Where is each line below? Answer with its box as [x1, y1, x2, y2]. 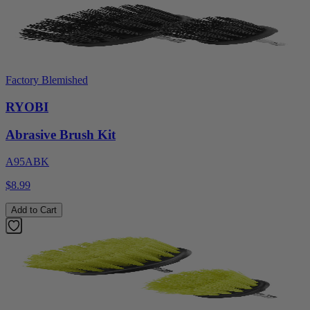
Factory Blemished [6, 74, 88, 86]
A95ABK [6, 156, 49, 168]
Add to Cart [11, 205, 57, 216]
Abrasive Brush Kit [6, 127, 116, 143]
